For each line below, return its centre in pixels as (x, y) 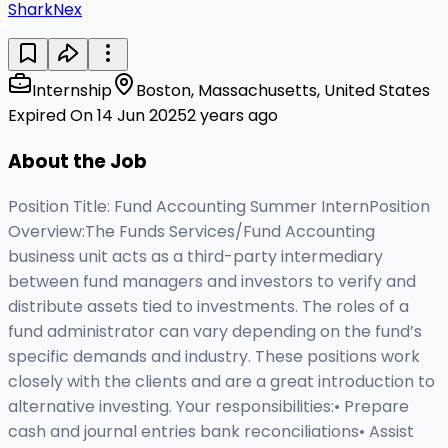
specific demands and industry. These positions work (214, 357)
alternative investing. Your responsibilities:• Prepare (208, 407)
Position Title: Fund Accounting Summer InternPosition (219, 207)
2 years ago (232, 115)
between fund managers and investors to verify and (212, 282)
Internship (72, 90)
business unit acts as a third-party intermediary (195, 257)
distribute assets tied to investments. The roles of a (208, 307)
